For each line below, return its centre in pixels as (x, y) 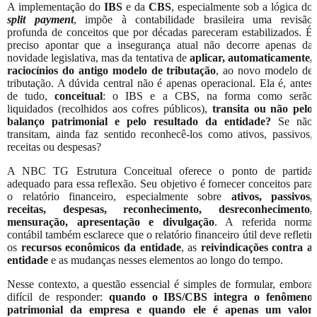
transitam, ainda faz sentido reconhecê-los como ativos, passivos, (160, 134)
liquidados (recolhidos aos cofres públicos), (110, 108)
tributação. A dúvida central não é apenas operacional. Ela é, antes (160, 83)
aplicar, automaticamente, (251, 57)
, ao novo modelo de (265, 70)
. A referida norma (263, 221)
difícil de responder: (58, 296)
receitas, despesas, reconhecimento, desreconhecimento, (160, 209)
